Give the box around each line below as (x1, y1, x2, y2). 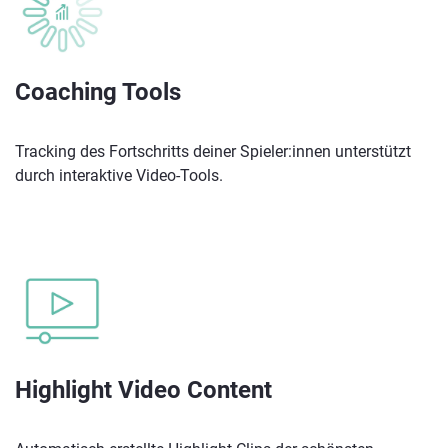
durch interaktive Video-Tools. (15, 166, 223, 186)
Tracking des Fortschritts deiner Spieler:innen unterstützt (15, 142, 411, 162)
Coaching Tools (15, 78, 181, 107)
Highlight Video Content (15, 376, 272, 405)
